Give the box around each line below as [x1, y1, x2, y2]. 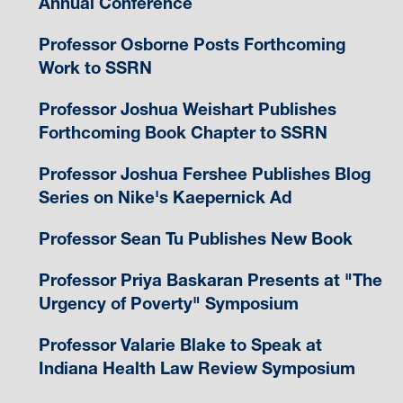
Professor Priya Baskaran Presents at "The [38, 269, 382, 291]
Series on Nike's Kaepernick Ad [38, 186, 291, 208]
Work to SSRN [38, 57, 152, 78]
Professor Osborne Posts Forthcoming [38, 33, 345, 55]
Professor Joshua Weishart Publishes [38, 98, 336, 120]
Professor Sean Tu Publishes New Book [38, 228, 353, 249]
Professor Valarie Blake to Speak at [38, 334, 322, 355]
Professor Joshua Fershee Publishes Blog [38, 163, 371, 184]
